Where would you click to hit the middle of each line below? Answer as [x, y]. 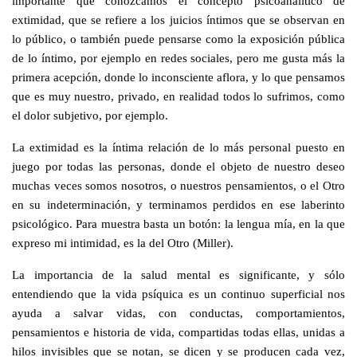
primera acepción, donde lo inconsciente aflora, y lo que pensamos [178, 76]
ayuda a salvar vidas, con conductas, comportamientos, [178, 312]
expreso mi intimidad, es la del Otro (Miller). [124, 242]
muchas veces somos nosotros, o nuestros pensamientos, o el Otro [178, 185]
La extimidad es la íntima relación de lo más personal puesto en [178, 147]
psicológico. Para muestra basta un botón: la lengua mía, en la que [178, 223]
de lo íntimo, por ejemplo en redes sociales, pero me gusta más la [178, 57]
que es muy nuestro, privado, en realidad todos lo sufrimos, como [178, 96]
